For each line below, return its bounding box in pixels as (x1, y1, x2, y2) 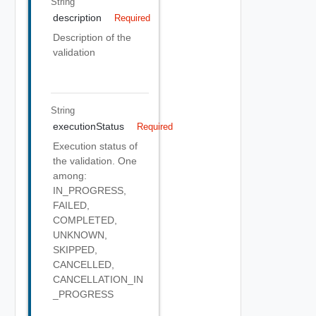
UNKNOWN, (53, 229, 107, 241)
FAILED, (53, 200, 90, 211)
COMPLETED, (53, 214, 117, 226)
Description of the (53, 32, 131, 43)
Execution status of (53, 140, 138, 152)
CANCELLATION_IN (53, 274, 143, 285)
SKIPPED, (53, 244, 97, 255)
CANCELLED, (53, 259, 114, 270)
